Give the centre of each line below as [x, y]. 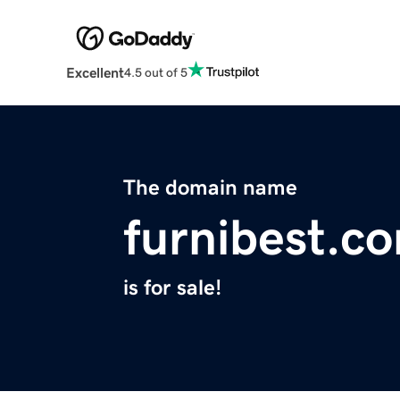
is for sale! [172, 288]
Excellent [95, 73]
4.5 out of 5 [155, 72]
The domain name [210, 188]
